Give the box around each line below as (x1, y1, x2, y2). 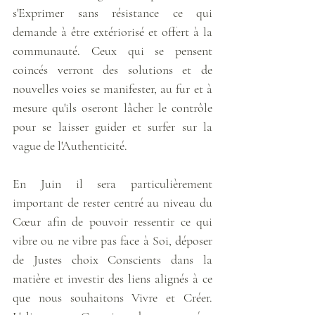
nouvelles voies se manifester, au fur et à (13, 80, 212, 96)
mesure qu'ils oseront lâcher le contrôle (13, 99, 212, 115)
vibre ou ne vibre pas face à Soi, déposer (13, 232, 212, 248)
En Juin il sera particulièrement (13, 175, 212, 191)
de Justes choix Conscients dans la (13, 251, 212, 267)
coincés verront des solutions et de (13, 61, 212, 77)
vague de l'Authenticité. (13, 137, 130, 153)
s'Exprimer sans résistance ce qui (13, 4, 212, 20)
